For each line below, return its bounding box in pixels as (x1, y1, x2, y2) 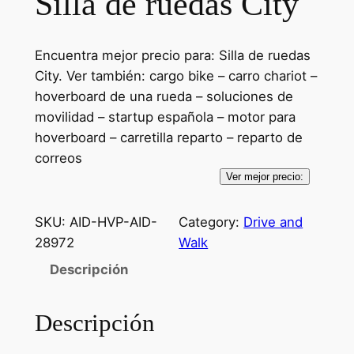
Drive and (243, 213, 303, 230)
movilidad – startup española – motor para (34, 109, 296, 126)
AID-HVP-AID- (69, 213, 157, 230)
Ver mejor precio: (225, 171, 303, 183)
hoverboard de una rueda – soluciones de (34, 88, 293, 105)
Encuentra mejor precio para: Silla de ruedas (34, 47, 311, 64)
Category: (179, 213, 244, 230)
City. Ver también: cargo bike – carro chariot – (34, 68, 317, 85)
